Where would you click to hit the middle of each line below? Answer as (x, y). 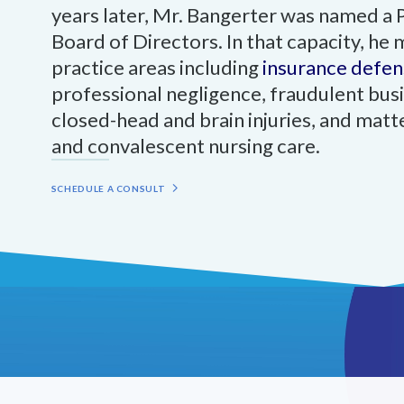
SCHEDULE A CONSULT (108, 188)
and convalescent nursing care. (185, 145)
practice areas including (156, 67)
